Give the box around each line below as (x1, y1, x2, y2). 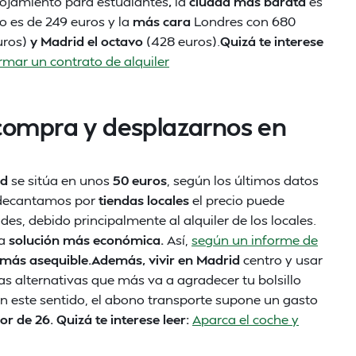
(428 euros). (146, 33, 220, 49)
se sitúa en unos (8, 172, 113, 188)
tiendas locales (99, 192, 189, 208)
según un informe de (192, 231, 318, 248)
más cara (133, 13, 194, 29)
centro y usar (240, 251, 323, 268)
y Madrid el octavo (27, 33, 146, 49)
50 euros (113, 172, 167, 188)
